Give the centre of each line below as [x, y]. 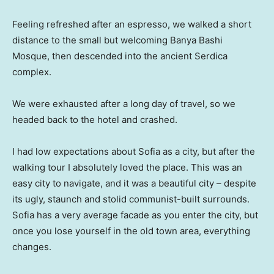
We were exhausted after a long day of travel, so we [124, 103]
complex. [32, 72]
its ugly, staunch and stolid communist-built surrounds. [131, 199]
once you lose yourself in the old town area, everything [131, 231]
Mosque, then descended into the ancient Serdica [120, 56]
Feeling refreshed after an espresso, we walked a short [132, 24]
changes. [32, 246]
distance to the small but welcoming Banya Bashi [117, 40]
